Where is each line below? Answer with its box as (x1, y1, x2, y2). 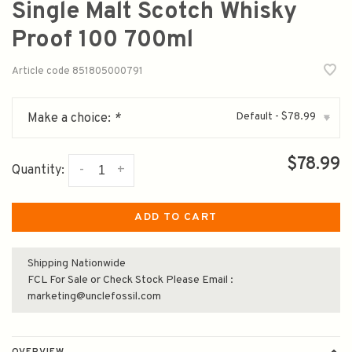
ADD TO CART (134, 211, 218, 224)
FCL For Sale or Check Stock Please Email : (27, 273, 233, 287)
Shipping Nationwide (27, 257, 126, 270)
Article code (12, 65, 70, 79)
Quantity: (12, 163, 64, 179)
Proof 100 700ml (12, 26, 193, 55)
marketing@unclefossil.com (27, 290, 161, 303)
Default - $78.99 (236, 110, 316, 123)
